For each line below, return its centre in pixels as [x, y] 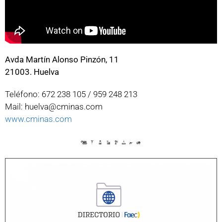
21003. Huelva [32, 72]
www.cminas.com [38, 119]
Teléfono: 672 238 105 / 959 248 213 [71, 94]
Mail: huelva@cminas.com [54, 106]
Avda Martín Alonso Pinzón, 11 [63, 59]
